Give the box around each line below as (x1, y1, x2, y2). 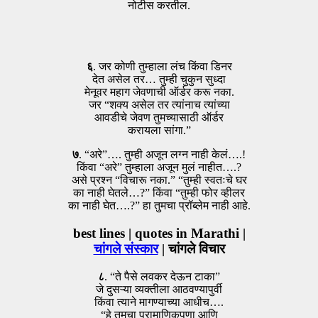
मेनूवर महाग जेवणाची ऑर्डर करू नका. (84, 86, 234, 99)
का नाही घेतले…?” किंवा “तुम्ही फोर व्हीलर (73, 187, 245, 199)
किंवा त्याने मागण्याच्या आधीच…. (94, 295, 224, 308)
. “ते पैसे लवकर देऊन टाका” (104, 270, 220, 283)
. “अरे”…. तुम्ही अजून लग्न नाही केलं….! (79, 148, 246, 161)
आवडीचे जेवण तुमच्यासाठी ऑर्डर (94, 111, 224, 124)
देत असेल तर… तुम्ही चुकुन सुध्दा (92, 73, 226, 86)
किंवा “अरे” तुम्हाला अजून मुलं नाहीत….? (77, 161, 241, 174)
